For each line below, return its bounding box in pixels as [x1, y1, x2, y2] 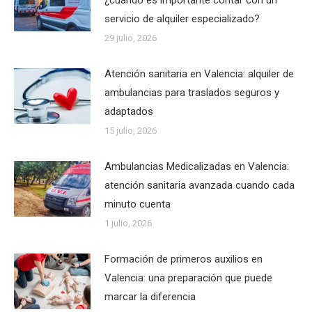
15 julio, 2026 [104, 125, 157, 136]
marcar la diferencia [104, 290, 196, 303]
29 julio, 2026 [104, 32, 157, 43]
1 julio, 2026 [104, 217, 152, 228]
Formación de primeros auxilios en [104, 252, 263, 265]
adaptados [104, 104, 153, 118]
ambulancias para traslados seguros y [104, 86, 279, 99]
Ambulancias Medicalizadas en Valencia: [104, 159, 289, 173]
